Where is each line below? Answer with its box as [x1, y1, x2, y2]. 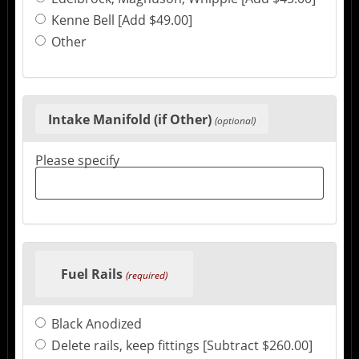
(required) [125, 268, 167, 282]
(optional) [214, 113, 256, 127]
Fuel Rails [60, 264, 123, 283]
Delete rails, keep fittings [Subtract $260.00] [50, 336, 313, 354]
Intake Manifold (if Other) [47, 110, 212, 128]
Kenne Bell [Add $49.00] [50, 11, 192, 30]
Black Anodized [50, 314, 142, 333]
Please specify [34, 151, 119, 169]
